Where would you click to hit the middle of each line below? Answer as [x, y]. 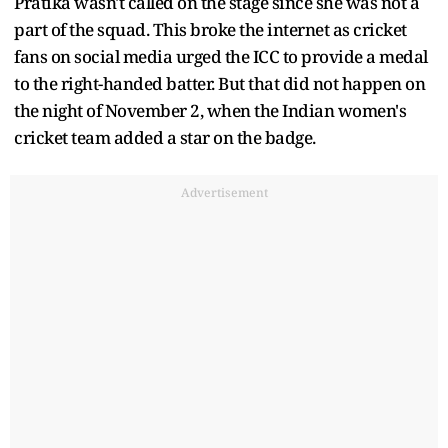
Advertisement [224, 192]
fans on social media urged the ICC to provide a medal [221, 56]
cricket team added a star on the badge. [165, 137]
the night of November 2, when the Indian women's [210, 110]
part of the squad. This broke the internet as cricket [210, 29]
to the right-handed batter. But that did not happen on [219, 83]
